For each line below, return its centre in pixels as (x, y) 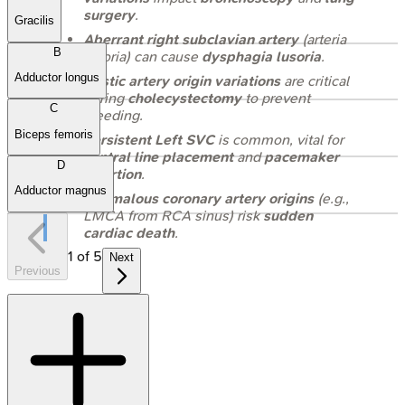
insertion (112, 174)
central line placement (158, 156)
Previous (38, 270)
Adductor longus (57, 78)
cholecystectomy (184, 98)
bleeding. (113, 115)
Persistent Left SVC (149, 139)
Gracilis (34, 21)
